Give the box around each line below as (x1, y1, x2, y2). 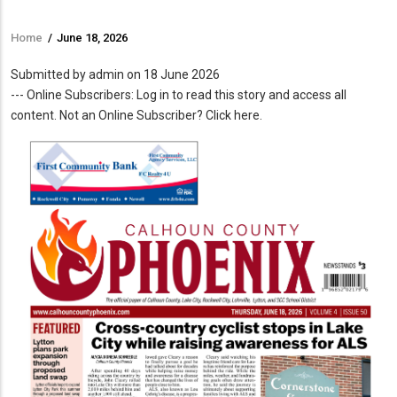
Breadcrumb (11, 37, 128, 63)
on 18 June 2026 (124, 66, 220, 82)
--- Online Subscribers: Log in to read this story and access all (11, 87, 346, 102)
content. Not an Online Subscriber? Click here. (11, 107, 262, 122)
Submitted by (11, 66, 89, 82)
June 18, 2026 (57, 30, 128, 44)
